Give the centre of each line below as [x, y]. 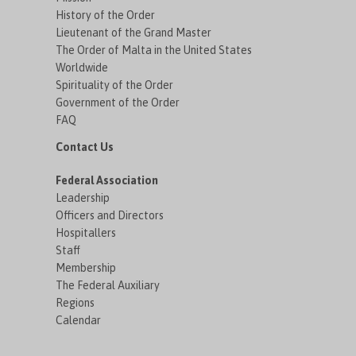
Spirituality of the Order [115, 85]
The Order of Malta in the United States [154, 50]
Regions [75, 302]
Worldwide [82, 67]
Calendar [79, 320]
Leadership [83, 197]
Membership [86, 267]
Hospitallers [86, 232]
